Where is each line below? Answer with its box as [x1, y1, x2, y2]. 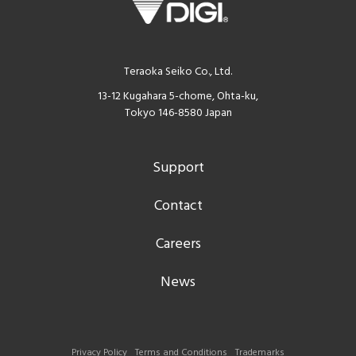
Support [152, 157, 204, 180]
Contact [153, 195, 203, 218]
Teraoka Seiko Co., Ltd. [124, 63, 232, 81]
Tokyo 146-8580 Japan [124, 104, 232, 122]
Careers [155, 233, 201, 256]
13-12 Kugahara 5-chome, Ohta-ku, [98, 87, 258, 106]
